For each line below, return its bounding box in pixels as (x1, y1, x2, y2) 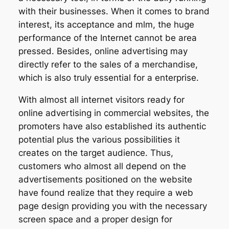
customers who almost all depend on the (18, 161, 186, 172)
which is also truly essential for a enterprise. (18, 73, 199, 83)
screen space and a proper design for (18, 214, 172, 225)
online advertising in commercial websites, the (18, 108, 209, 119)
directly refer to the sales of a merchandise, (18, 59, 198, 70)
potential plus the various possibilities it (18, 134, 180, 145)
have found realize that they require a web (18, 188, 193, 198)
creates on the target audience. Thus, (18, 148, 173, 158)
